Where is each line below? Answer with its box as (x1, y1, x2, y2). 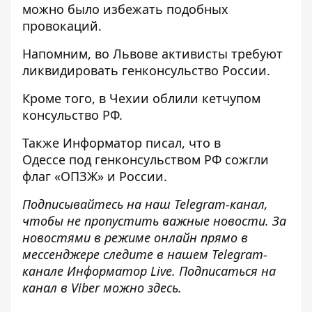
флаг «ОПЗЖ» (22, 168, 104, 185)
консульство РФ (22, 107, 119, 123)
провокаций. (22, 17, 102, 34)
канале (22, 263, 67, 279)
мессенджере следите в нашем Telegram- (22, 246, 267, 263)
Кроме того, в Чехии (22, 90, 153, 107)
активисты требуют (162, 45, 283, 62)
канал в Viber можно (22, 279, 148, 296)
